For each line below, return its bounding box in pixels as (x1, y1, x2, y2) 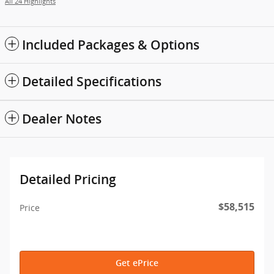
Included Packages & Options (22, 37, 199, 53)
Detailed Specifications (22, 74, 161, 90)
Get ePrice (116, 258, 158, 268)
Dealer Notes (22, 111, 102, 127)
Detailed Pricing (20, 172, 116, 188)
